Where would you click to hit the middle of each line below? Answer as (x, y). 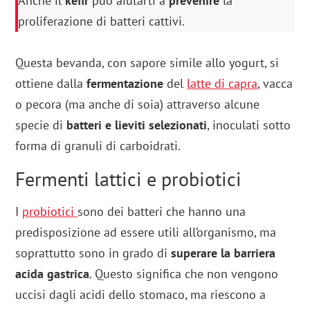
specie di (41, 125)
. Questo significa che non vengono (184, 274)
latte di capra (222, 84)
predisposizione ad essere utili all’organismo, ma (146, 232)
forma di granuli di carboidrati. (98, 146)
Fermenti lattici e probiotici (129, 179)
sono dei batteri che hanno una (162, 212)
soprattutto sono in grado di (93, 253)
